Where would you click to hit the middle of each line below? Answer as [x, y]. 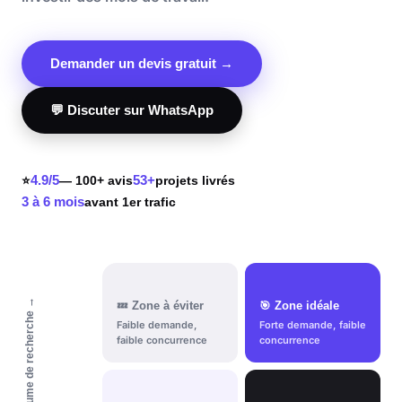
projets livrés [195, 180]
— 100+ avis [96, 180]
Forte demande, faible [313, 325]
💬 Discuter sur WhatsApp [132, 110]
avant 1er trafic [130, 202]
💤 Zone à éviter [160, 306]
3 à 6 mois [53, 201]
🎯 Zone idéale [299, 306]
